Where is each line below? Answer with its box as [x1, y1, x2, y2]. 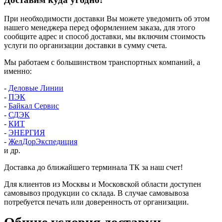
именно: [4, 67, 32, 76]
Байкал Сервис [8, 102, 59, 111]
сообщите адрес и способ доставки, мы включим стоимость [4, 32, 205, 41]
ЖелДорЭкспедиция [8, 137, 77, 146]
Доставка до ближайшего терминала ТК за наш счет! [4, 163, 183, 172]
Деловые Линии [8, 84, 63, 93]
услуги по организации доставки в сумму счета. [4, 41, 169, 50]
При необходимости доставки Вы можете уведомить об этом [4, 14, 210, 23]
